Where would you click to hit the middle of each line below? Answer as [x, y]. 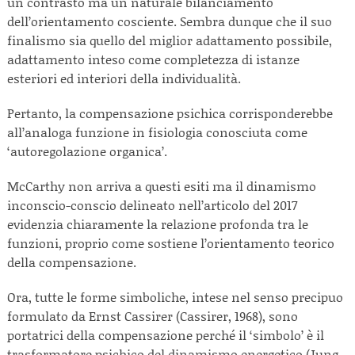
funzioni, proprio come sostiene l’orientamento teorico [171, 243]
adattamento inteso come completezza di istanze [153, 59]
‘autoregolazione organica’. [87, 151]
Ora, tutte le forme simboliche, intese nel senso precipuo [175, 297]
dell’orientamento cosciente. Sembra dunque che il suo [170, 21]
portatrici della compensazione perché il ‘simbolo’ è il [166, 335]
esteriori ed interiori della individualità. [127, 78]
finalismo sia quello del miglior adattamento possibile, [170, 40]
